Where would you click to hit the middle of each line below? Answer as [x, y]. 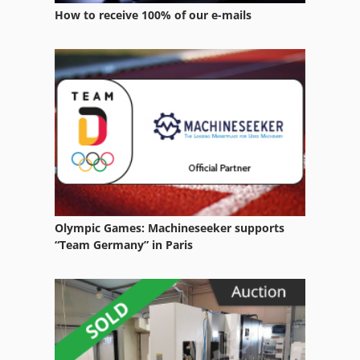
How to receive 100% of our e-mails [153, 15]
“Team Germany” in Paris [124, 244]
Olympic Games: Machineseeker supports [170, 227]
